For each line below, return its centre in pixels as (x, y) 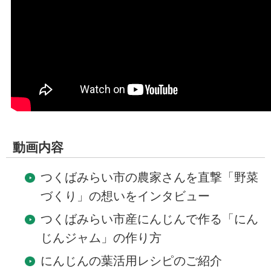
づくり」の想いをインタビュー (125, 196)
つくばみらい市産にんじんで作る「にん (149, 219)
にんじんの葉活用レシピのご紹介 (131, 261)
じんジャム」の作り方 (101, 238)
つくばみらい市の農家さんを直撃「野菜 (149, 178)
